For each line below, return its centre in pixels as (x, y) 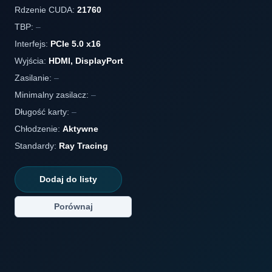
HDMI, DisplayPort (86, 61)
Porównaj (73, 206)
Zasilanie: (34, 78)
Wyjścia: (32, 61)
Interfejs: (32, 44)
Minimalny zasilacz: (53, 95)
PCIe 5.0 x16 (76, 44)
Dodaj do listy (68, 179)
